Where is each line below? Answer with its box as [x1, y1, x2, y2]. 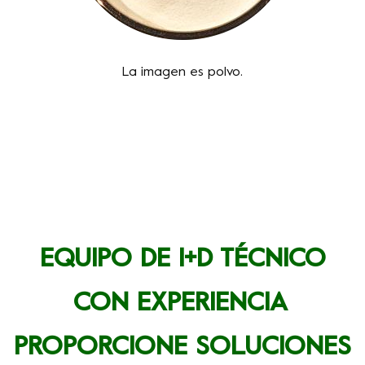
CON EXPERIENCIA [73, 292, 288, 317]
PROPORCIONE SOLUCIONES [14, 336, 351, 361]
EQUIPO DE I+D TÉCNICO [39, 248, 326, 273]
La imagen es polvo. [122, 66, 243, 80]
